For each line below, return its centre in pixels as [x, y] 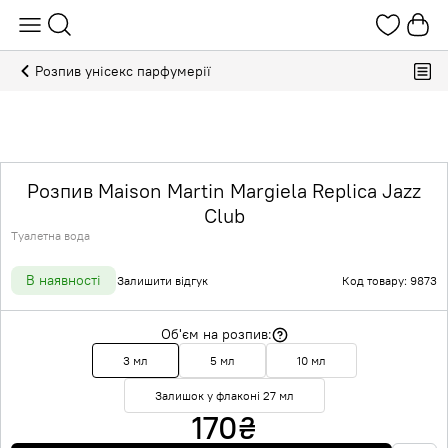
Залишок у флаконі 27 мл [224, 395]
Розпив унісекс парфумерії [123, 70]
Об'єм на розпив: [216, 334]
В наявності [63, 280]
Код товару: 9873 [389, 280]
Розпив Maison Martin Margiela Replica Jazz [224, 190]
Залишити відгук [162, 280]
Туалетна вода [50, 235]
